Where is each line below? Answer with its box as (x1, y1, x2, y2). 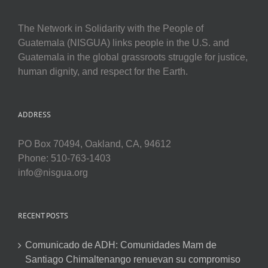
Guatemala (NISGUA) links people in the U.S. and (18, 37, 229, 48)
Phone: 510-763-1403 (18, 153, 111, 163)
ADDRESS (18, 109, 51, 120)
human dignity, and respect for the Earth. (18, 66, 188, 77)
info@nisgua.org (18, 167, 88, 178)
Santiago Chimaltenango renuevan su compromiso (25, 254, 240, 264)
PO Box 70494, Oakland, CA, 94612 (18, 138, 171, 149)
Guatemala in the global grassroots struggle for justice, (18, 51, 248, 62)
